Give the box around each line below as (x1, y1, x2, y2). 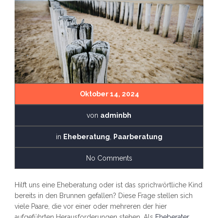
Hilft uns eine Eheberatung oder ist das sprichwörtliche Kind (15, 181, 202, 189)
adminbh (100, 111, 131, 120)
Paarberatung (113, 133, 163, 141)
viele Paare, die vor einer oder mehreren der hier (15, 202, 167, 211)
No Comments (86, 154, 132, 163)
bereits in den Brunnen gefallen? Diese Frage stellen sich (15, 192, 193, 200)
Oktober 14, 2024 (79, 90, 139, 98)
